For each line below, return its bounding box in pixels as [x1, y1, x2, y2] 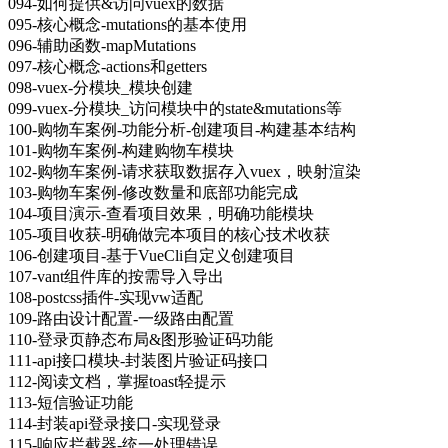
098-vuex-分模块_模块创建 [8, 78, 193, 96]
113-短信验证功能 [8, 393, 133, 411]
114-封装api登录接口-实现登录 [8, 414, 221, 432]
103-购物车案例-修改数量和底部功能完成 [8, 183, 298, 201]
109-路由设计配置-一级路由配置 [8, 309, 234, 327]
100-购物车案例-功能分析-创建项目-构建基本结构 [8, 120, 356, 138]
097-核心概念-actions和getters [8, 57, 207, 75]
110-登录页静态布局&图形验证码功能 [8, 330, 273, 348]
